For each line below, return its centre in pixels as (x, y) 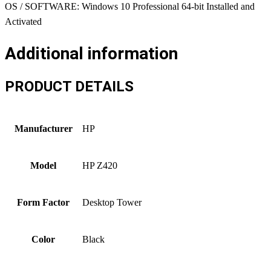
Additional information (91, 53)
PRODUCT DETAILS (69, 86)
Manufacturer (43, 128)
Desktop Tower (112, 202)
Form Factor (43, 202)
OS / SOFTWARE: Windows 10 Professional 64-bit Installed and (130, 7)
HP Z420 (100, 165)
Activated (23, 22)
